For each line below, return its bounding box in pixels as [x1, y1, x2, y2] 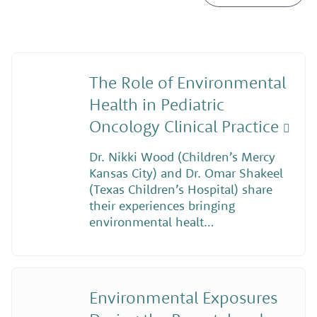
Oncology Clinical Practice [88, 115, 283, 137]
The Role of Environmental [88, 71, 286, 93]
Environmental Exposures [88, 286, 277, 308]
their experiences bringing [88, 197, 235, 214]
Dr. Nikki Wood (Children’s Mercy [88, 149, 275, 166]
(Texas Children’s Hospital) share [88, 181, 272, 198]
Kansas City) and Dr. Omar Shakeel [88, 165, 283, 182]
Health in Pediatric [88, 93, 224, 115]
